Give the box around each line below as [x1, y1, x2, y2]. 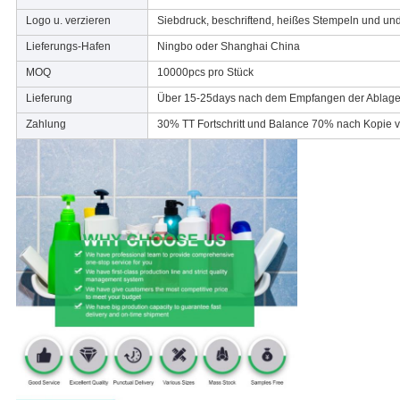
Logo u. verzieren [25, 14, 111, 28]
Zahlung [25, 118, 66, 131]
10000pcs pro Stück [156, 66, 254, 79]
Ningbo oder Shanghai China [156, 40, 300, 54]
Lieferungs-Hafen [25, 40, 111, 54]
